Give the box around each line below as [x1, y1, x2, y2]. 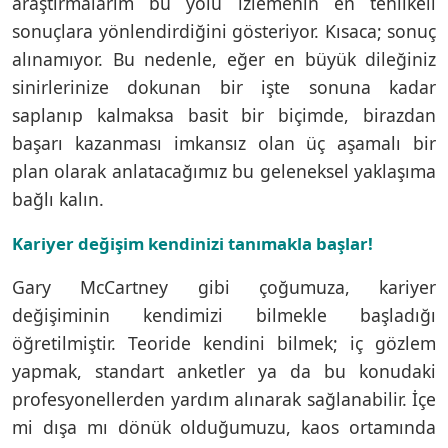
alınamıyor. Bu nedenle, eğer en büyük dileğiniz [12, 46, 436, 71]
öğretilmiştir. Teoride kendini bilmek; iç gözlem [12, 330, 436, 355]
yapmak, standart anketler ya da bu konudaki [12, 358, 436, 383]
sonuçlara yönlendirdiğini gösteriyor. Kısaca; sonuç [12, 18, 436, 43]
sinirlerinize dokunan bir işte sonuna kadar [12, 74, 436, 99]
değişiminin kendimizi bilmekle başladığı [12, 302, 436, 327]
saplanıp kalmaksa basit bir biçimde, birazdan [12, 102, 436, 127]
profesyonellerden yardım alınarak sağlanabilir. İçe [12, 386, 436, 411]
